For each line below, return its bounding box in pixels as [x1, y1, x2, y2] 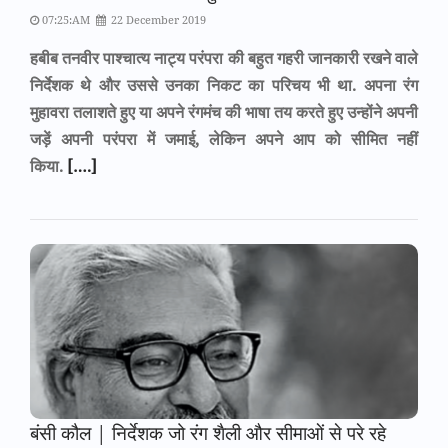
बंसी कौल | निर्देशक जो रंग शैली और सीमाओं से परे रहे [30, 419, 386, 446]
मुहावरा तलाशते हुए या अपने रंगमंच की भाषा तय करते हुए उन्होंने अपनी [30, 101, 418, 123]
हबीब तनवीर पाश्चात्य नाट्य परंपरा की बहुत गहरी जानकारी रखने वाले [30, 47, 418, 69]
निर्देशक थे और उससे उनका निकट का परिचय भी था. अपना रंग [30, 74, 418, 96]
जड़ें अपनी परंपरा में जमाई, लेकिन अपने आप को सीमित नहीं [30, 128, 418, 150]
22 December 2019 [108, 12, 207, 27]
